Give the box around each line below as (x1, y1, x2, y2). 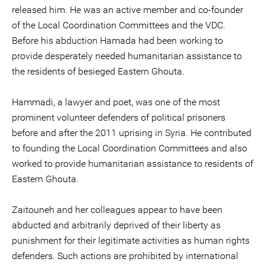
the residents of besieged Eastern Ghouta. (12, 66, 185, 77)
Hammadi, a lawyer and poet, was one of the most (12, 96, 220, 108)
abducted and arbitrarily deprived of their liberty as (12, 219, 221, 231)
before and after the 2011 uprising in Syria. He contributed (12, 127, 251, 138)
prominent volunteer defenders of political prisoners (12, 112, 225, 123)
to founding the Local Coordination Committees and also (12, 143, 247, 154)
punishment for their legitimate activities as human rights (12, 235, 250, 246)
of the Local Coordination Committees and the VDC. (12, 20, 225, 31)
